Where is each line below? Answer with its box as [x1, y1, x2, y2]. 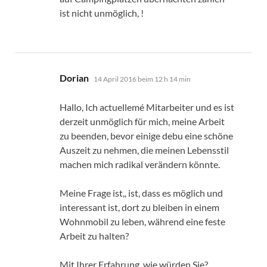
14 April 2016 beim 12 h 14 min [94, 74, 191, 83]
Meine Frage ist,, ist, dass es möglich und [60, 187, 223, 198]
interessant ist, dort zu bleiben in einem [60, 201, 219, 213]
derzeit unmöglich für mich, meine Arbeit [60, 115, 225, 127]
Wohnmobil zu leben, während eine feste [60, 215, 225, 227]
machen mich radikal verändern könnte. [60, 158, 220, 170]
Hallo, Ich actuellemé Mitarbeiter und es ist [60, 101, 234, 113]
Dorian [60, 72, 89, 83]
